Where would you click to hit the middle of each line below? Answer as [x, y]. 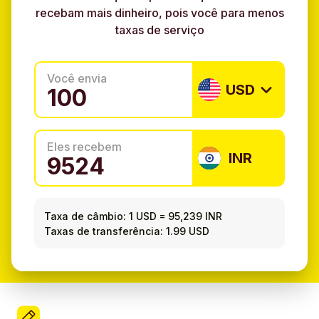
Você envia [77, 79]
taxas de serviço [159, 30]
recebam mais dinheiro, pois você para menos [159, 13]
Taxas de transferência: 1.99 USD [127, 231]
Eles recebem [84, 147]
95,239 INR [195, 216]
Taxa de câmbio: [85, 216]
